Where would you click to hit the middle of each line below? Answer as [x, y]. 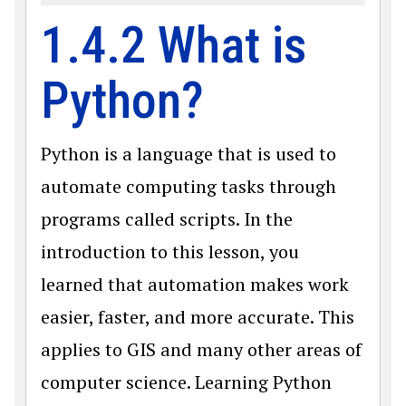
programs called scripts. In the [167, 219]
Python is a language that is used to [188, 154]
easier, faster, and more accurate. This [198, 317]
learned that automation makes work [195, 284]
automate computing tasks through [188, 186]
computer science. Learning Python [186, 382]
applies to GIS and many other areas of [201, 349]
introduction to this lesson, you [170, 251]
